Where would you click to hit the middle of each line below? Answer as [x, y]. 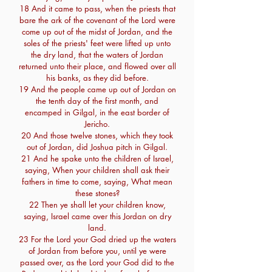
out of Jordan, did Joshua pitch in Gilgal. [97, 147]
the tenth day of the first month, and [97, 101]
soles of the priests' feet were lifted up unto [97, 43]
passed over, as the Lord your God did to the [97, 262]
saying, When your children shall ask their [97, 170]
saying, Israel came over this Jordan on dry [97, 216]
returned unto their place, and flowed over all [97, 66]
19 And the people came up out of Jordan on [97, 89]
